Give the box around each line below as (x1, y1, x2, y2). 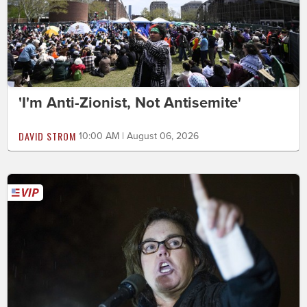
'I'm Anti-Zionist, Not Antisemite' (19, 94, 241, 112)
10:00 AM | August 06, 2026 (79, 130, 199, 143)
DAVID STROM (19, 129, 76, 144)
